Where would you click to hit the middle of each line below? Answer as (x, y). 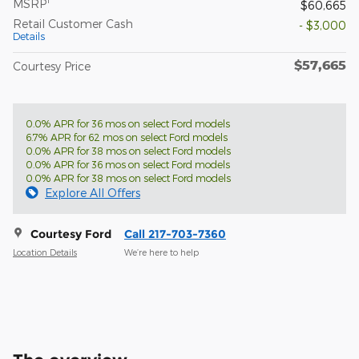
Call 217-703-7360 (175, 234)
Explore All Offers (93, 192)
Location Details (45, 252)
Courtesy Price (52, 66)
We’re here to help (161, 252)
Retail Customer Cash (73, 23)
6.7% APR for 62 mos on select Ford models (127, 137)
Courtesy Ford (71, 234)
